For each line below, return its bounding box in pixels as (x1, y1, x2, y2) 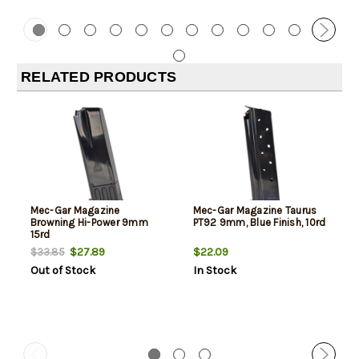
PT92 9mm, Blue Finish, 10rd (192, 216, 326, 229)
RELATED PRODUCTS (21, 69, 176, 86)
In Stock (192, 264, 236, 278)
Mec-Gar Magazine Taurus (192, 204, 317, 217)
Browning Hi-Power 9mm (30, 216, 148, 229)
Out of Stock (30, 264, 95, 278)
